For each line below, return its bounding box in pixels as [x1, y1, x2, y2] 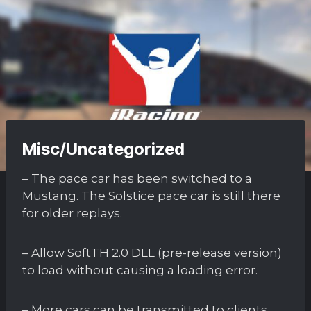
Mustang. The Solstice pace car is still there [22, 188, 280, 203]
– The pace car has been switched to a [22, 171, 252, 185]
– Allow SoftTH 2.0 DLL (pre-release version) [22, 245, 282, 260]
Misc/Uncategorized [22, 138, 185, 159]
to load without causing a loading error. [22, 262, 258, 277]
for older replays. [22, 205, 122, 220]
